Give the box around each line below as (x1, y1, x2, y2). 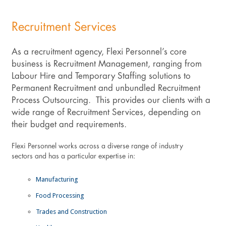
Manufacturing (35, 176, 78, 184)
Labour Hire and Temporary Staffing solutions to (11, 72, 191, 81)
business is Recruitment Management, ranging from (11, 60, 202, 69)
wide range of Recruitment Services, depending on (11, 108, 201, 118)
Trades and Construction (35, 208, 107, 216)
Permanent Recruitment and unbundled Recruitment (11, 84, 200, 93)
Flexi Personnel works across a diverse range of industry (11, 143, 183, 150)
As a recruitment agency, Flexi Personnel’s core (11, 48, 187, 57)
